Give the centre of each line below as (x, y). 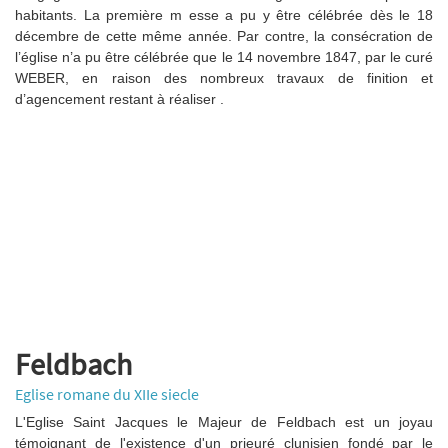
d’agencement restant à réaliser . (119, 99)
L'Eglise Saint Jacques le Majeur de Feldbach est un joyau (224, 422)
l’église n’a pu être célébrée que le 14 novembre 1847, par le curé (224, 57)
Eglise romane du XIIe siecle (107, 394)
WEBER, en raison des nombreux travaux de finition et (224, 78)
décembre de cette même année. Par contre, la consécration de (224, 36)
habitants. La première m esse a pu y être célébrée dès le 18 (224, 15)
